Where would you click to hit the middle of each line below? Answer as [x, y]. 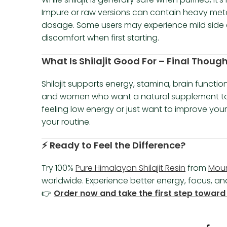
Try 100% [59, 168]
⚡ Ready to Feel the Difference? [113, 145]
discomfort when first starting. [100, 38]
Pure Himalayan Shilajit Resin [130, 168]
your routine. [66, 122]
